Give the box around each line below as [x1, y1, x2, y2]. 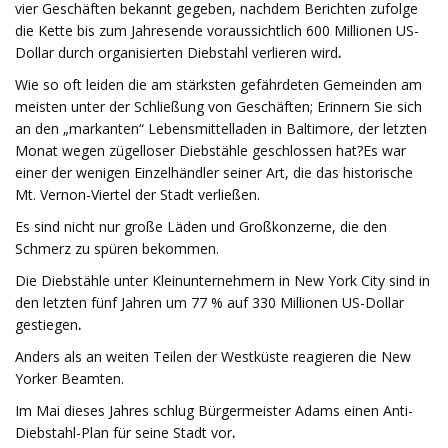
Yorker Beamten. [15, 369, 124, 388]
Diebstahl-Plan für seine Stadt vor [15, 423, 232, 442]
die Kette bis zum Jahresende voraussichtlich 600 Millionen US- [15, 21, 419, 40]
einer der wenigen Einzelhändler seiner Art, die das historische [15, 163, 413, 182]
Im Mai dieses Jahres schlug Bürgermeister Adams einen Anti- [15, 401, 413, 420]
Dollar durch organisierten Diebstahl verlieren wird [15, 43, 338, 62]
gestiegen [15, 315, 78, 334]
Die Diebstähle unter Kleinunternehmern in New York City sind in [15, 271, 430, 290]
